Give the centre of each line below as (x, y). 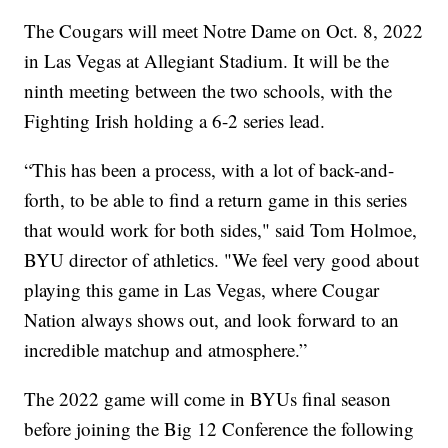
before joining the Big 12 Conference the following (219, 429)
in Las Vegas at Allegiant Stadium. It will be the (207, 61)
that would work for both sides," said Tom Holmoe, (221, 230)
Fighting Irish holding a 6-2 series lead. (175, 121)
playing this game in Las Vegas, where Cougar (202, 290)
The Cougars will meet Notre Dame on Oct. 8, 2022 (224, 31)
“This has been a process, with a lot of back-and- (209, 170)
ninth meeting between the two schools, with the (208, 91)
